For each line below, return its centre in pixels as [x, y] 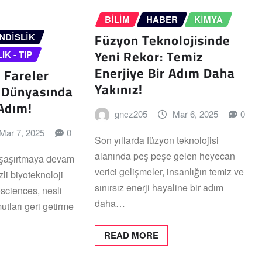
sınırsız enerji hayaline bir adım [159, 188]
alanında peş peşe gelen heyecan [165, 156]
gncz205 [131, 114]
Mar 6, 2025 [195, 114]
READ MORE [131, 235]
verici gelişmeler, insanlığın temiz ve [169, 172]
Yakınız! [118, 90]
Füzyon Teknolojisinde [162, 41]
